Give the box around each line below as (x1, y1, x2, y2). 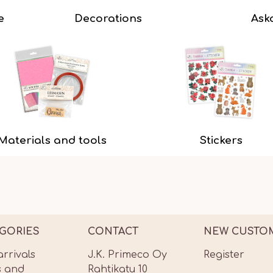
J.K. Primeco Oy (88, 249, 167, 260)
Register (204, 249, 244, 260)
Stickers (199, 135, 243, 146)
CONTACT (88, 226, 138, 237)
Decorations (74, 13, 143, 24)
